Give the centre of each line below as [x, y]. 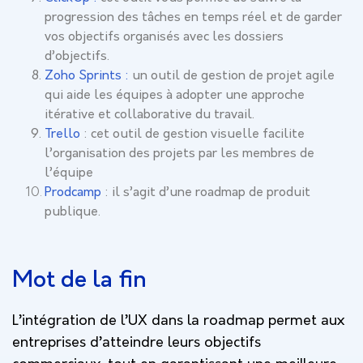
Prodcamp [73, 192]
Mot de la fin [79, 281]
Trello [62, 134]
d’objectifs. [77, 56]
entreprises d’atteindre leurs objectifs [137, 343]
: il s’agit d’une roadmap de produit [206, 192]
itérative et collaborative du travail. [149, 115]
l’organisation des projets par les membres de [179, 154]
